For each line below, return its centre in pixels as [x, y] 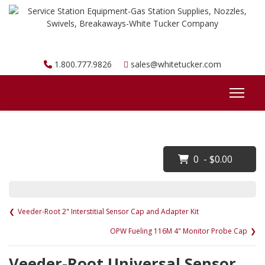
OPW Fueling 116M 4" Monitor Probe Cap [179, 231]
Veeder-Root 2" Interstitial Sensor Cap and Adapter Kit [108, 211]
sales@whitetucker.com [176, 64]
